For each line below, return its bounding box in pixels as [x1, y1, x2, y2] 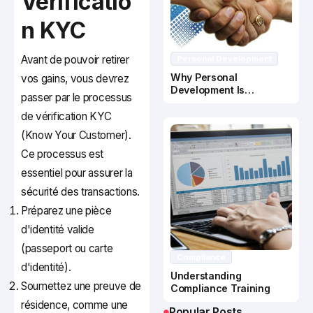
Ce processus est [21, 147, 104, 161]
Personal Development [177, 54, 272, 64]
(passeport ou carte [21, 242, 113, 256]
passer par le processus [21, 91, 133, 105]
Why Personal [170, 71, 238, 84]
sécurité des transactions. [21, 185, 140, 199]
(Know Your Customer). [21, 129, 131, 143]
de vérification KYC [21, 110, 112, 124]
